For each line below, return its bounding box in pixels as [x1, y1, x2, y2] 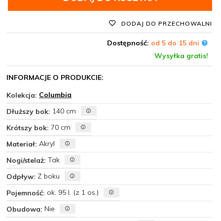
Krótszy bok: [6, 123, 51, 132]
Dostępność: [107, 38, 151, 47]
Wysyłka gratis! [154, 51, 208, 60]
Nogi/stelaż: [6, 156, 48, 165]
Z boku [37, 172, 60, 181]
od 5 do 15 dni [151, 38, 201, 47]
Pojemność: [6, 188, 47, 197]
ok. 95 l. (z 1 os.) [47, 188, 99, 197]
